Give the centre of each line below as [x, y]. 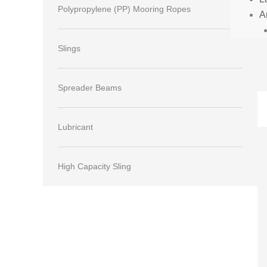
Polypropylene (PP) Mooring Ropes [124, 9]
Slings [69, 48]
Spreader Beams [90, 88]
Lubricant [75, 127]
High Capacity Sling [94, 166]
